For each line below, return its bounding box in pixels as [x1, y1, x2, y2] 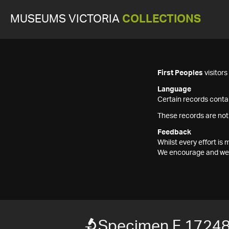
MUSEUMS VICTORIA [10, 14, 122, 25]
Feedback [157, 129, 191, 136]
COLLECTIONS [122, 14, 201, 25]
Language [157, 86, 191, 93]
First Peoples [157, 70, 203, 77]
